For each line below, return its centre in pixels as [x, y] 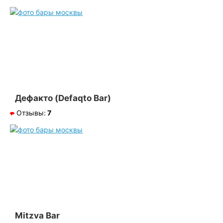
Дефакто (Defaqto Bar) [63, 98]
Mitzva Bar [38, 216]
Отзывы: [31, 112]
